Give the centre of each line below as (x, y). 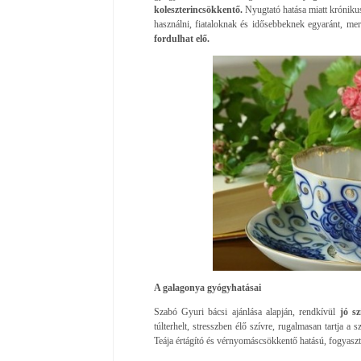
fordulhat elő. (181, 38)
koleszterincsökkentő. (199, 9)
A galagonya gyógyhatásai (207, 287)
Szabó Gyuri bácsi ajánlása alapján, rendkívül (245, 311)
